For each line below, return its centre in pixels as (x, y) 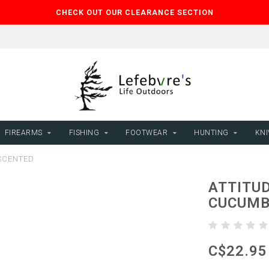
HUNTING (211, 133)
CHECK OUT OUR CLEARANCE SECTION (134, 12)
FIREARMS (23, 133)
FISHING (84, 133)
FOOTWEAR (147, 133)
